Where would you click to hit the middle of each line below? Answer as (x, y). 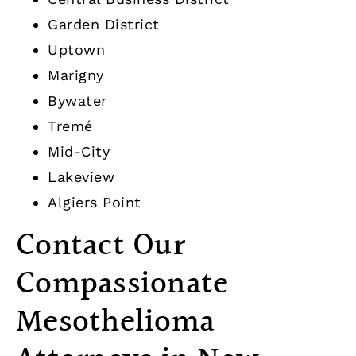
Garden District (104, 25)
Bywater (77, 101)
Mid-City (79, 152)
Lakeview (81, 177)
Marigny (76, 75)
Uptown (76, 50)
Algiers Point (95, 203)
